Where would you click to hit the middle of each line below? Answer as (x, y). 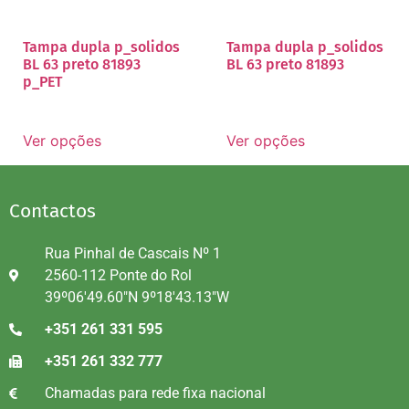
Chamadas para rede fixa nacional (155, 393)
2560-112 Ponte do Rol (118, 275)
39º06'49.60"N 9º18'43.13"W (136, 297)
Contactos (52, 210)
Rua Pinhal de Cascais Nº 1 (132, 253)
